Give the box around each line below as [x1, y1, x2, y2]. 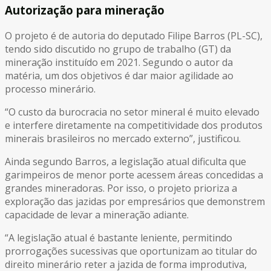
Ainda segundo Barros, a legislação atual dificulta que [5, 155, 246, 169]
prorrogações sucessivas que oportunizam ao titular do [5, 244, 257, 258]
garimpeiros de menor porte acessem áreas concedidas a [5, 168, 263, 182]
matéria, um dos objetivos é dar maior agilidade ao [5, 69, 233, 83]
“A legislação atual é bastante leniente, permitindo [5, 231, 232, 245]
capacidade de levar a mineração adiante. [5, 208, 189, 222]
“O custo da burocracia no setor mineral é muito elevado [5, 105, 260, 119]
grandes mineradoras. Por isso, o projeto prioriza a [5, 181, 237, 195]
